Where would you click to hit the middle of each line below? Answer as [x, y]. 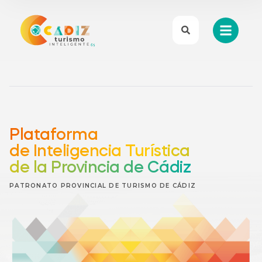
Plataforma [54, 135]
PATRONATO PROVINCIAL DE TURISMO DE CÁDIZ [103, 185]
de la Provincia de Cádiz [100, 168]
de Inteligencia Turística [100, 152]
